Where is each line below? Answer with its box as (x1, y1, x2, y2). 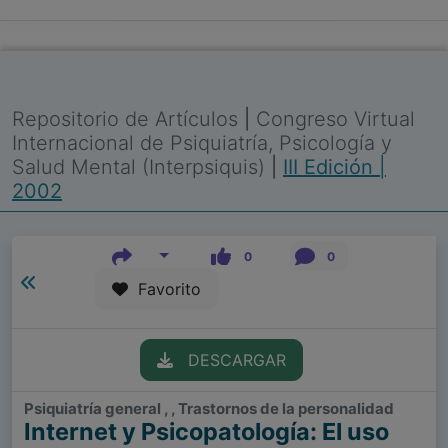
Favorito (127, 279, 201, 300)
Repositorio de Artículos (12, 107, 238, 131)
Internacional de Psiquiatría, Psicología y (12, 131, 392, 155)
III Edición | (283, 155, 386, 179)
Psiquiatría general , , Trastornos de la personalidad (24, 399, 394, 419)
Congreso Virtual (256, 107, 415, 131)
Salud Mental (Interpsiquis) (12, 155, 271, 179)
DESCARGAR (172, 350, 286, 371)
